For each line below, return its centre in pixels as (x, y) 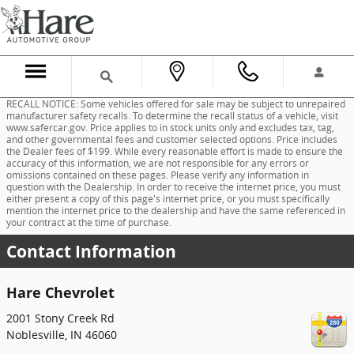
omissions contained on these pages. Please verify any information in (158, 175)
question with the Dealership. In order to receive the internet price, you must (173, 187)
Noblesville (36, 334)
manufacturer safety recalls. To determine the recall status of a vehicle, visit (172, 116)
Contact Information (91, 251)
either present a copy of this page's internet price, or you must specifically (168, 199)
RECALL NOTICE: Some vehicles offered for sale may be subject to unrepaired (176, 104)
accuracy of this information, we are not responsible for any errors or (158, 163)
